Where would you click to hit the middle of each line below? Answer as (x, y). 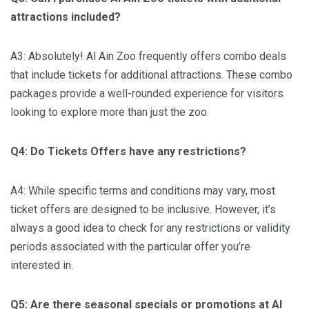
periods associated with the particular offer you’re (130, 247)
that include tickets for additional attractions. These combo (151, 75)
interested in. (42, 266)
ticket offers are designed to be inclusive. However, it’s (143, 210)
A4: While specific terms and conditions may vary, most (143, 191)
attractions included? (66, 17)
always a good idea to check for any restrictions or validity (150, 228)
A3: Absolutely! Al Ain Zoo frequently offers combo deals (148, 57)
